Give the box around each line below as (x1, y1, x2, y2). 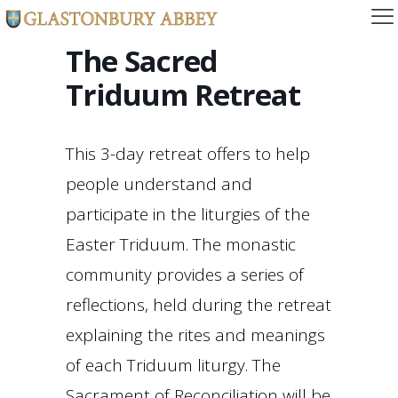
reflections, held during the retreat (66, 293, 331, 316)
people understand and (66, 172, 252, 195)
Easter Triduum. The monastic (66, 233, 296, 256)
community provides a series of (66, 263, 304, 286)
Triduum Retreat (66, 75, 300, 115)
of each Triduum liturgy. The (66, 354, 281, 377)
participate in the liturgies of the (66, 203, 310, 226)
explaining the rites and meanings (66, 323, 325, 346)
